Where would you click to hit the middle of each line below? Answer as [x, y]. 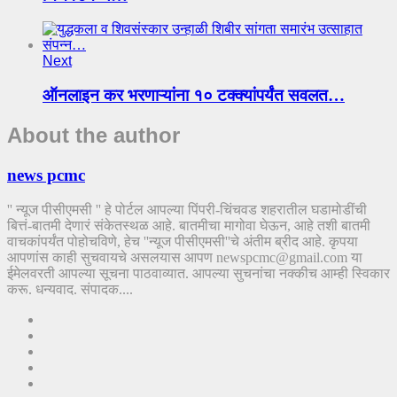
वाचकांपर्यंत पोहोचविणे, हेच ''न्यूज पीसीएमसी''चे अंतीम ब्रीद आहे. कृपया [183, 241]
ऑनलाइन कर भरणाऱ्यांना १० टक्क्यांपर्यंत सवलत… [194, 96]
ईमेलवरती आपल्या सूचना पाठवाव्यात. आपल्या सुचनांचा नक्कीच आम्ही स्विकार [198, 273]
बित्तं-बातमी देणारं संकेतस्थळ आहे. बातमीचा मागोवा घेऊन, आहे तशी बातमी [189, 225]
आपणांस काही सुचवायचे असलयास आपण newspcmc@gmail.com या [185, 257]
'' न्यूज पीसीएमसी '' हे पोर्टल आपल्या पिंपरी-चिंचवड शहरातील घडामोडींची [187, 209]
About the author [93, 135]
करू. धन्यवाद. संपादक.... [70, 289]
